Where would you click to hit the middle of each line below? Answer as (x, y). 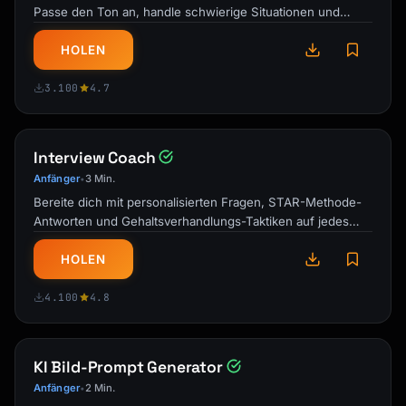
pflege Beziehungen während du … (134, 31)
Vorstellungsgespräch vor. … (115, 240)
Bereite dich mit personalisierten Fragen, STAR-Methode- (198, 202)
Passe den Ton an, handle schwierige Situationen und (187, 12)
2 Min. (100, 388)
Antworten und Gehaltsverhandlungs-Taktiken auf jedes (191, 221)
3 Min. (100, 179)
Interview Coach (95, 158)
